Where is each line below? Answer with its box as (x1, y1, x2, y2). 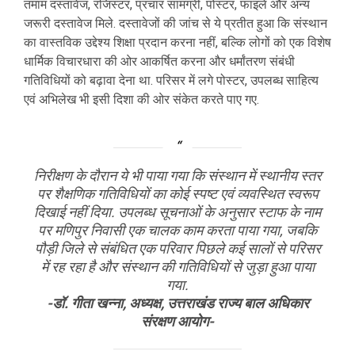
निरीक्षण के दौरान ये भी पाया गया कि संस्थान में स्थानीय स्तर (33, 167, 322, 185)
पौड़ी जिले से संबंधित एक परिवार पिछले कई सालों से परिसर (34, 240, 321, 258)
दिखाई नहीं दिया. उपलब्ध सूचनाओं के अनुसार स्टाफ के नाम (34, 204, 321, 221)
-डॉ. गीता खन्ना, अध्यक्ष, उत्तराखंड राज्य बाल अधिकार (46, 295, 309, 312)
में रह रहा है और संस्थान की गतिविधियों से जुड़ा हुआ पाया (40, 258, 315, 276)
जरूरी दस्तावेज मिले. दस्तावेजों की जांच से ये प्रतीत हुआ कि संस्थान (24, 16, 327, 32)
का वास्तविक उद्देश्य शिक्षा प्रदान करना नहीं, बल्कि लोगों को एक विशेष (24, 35, 331, 51)
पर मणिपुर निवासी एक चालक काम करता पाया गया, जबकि (38, 222, 317, 239)
